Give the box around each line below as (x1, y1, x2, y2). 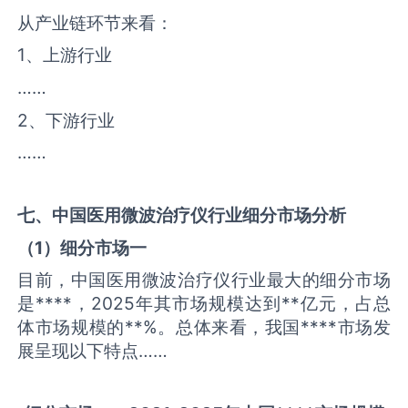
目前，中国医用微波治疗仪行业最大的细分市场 (17, 269, 391, 291)
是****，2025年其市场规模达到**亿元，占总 (17, 292, 391, 315)
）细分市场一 (43, 236, 148, 259)
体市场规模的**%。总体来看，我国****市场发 (17, 316, 391, 339)
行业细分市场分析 (208, 204, 347, 227)
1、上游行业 (17, 44, 113, 66)
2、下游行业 (17, 108, 116, 131)
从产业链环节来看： (17, 11, 174, 34)
